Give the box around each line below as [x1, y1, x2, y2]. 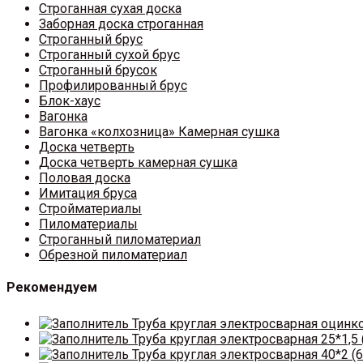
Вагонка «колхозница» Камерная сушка [39, 124, 280, 140]
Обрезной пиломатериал [39, 247, 187, 263]
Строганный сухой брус [39, 47, 180, 63]
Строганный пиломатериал [39, 232, 201, 248]
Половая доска [39, 170, 130, 186]
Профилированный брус [39, 78, 187, 94]
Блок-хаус [39, 93, 100, 109]
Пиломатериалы [39, 216, 138, 233]
